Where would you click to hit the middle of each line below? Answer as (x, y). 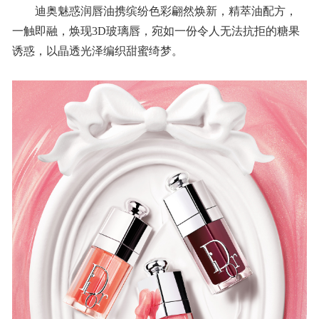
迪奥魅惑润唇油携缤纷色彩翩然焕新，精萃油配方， (166, 11)
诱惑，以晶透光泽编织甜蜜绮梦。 (97, 51)
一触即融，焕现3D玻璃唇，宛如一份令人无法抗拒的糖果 (156, 31)
